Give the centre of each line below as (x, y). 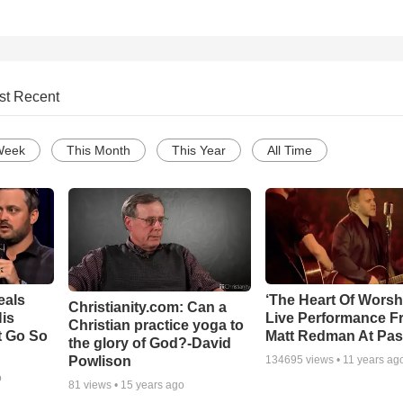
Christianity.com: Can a (147, 307)
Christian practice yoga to (156, 325)
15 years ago (152, 385)
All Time (290, 151)
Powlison (99, 361)
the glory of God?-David (149, 343)
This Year (199, 151)
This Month (99, 151)
